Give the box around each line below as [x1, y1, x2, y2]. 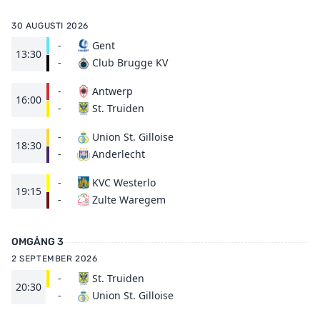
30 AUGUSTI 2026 [11, 21, 89, 31]
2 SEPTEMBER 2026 [11, 254, 98, 264]
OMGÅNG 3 [11, 236, 64, 248]
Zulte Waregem [92, 193, 166, 206]
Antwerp [92, 84, 133, 98]
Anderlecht [92, 147, 145, 161]
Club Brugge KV [92, 56, 168, 69]
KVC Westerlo [92, 176, 156, 189]
